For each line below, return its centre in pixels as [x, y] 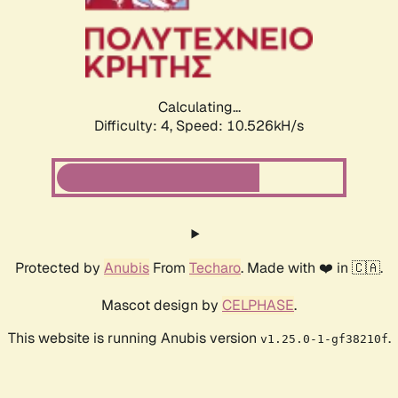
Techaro [215, 267]
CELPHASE [258, 305]
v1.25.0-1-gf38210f [324, 338]
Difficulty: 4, [135, 125]
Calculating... [199, 107]
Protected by [60, 267]
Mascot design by [162, 305]
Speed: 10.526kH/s [240, 125]
